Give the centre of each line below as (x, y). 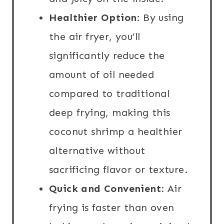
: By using (160, 18)
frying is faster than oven (112, 208)
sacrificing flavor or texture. (118, 170)
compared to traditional (109, 94)
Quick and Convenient (105, 189)
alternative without (97, 151)
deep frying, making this (110, 113)
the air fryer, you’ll (95, 37)
